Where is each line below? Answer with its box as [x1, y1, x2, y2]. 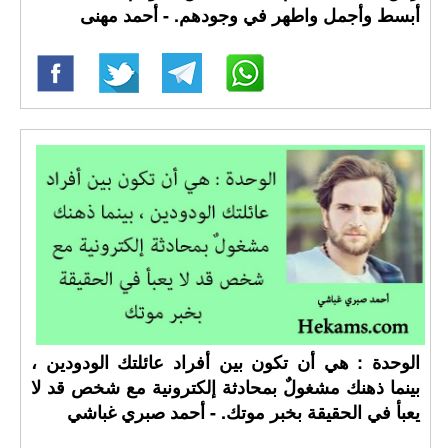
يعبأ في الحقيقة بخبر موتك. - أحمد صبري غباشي [66, 399, 420, 425]
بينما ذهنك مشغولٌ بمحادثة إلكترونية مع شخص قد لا [31, 374, 420, 400]
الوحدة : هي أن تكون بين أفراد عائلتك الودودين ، [31, 349, 420, 375]
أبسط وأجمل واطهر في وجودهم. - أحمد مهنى [79, 2, 420, 28]
